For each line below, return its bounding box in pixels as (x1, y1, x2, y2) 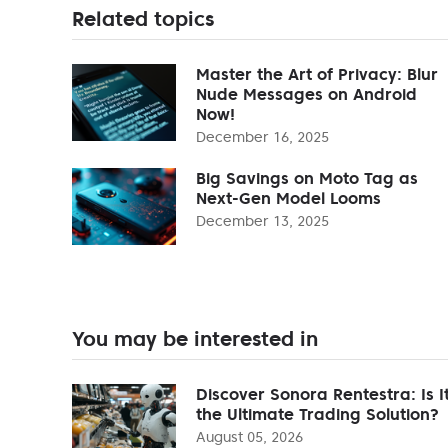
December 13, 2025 (196, 211, 329, 230)
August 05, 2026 (196, 427, 303, 446)
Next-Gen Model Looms (196, 187, 381, 208)
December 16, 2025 (196, 127, 329, 146)
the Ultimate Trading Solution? (196, 403, 439, 424)
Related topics (72, 5, 214, 32)
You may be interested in (72, 325, 318, 352)
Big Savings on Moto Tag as (196, 167, 418, 188)
